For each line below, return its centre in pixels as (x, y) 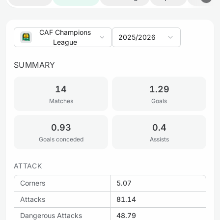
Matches (61, 101)
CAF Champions (65, 32)
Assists (159, 139)
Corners (33, 183)
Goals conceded (61, 139)
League (65, 42)
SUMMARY (35, 65)
